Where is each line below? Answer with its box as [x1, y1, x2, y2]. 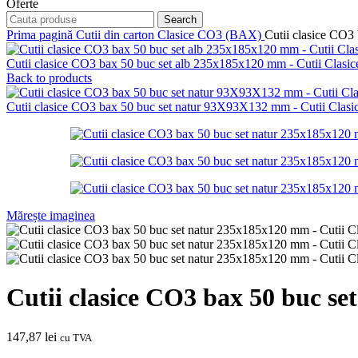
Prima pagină [6, 27, 76, 42]
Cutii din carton [76, 27, 157, 42]
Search [164, 13, 197, 26]
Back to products [6, 70, 92, 85]
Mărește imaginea [6, 208, 95, 222]
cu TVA [60, 331, 92, 344]
